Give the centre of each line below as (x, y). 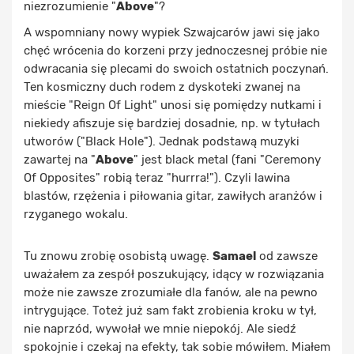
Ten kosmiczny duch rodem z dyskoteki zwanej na (162, 87)
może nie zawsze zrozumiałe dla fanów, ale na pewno (171, 292)
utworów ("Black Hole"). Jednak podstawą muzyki (162, 141)
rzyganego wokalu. (76, 214)
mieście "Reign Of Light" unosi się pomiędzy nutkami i (173, 105)
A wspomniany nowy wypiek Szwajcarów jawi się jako (172, 32)
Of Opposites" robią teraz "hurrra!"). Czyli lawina (157, 178)
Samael (234, 256)
